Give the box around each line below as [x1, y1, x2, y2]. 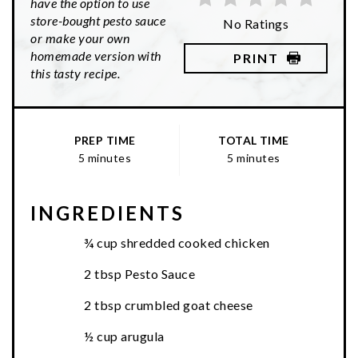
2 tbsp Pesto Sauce [84, 266, 195, 282]
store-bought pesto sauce [30, 13, 165, 29]
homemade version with [30, 48, 161, 64]
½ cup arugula [84, 328, 165, 344]
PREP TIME [74, 133, 136, 148]
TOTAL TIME [218, 133, 289, 148]
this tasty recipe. [30, 66, 120, 82]
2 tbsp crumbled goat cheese [84, 297, 253, 313]
